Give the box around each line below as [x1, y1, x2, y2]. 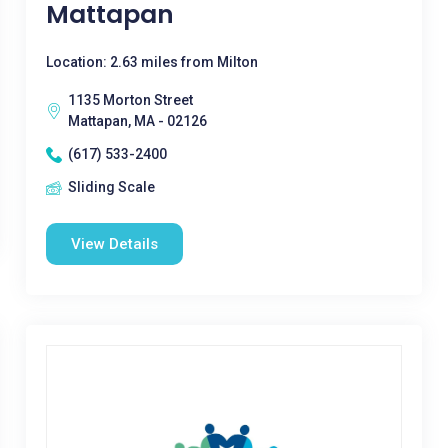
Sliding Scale [67, 179, 155, 195]
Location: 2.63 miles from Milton [45, 54, 258, 70]
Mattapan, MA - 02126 [67, 113, 207, 129]
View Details [70, 235, 158, 253]
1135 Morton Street [67, 92, 193, 108]
